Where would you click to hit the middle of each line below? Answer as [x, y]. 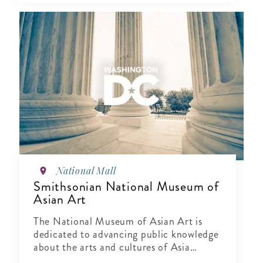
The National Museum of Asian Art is [118, 222]
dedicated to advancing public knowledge [126, 235]
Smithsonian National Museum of [126, 187]
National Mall [86, 171]
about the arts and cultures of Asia [112, 247]
